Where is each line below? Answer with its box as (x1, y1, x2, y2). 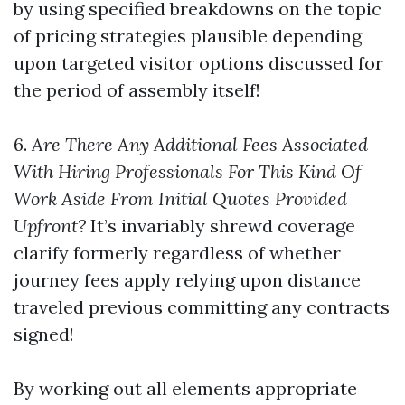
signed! (14, 323, 74, 345)
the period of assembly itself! (14, 79, 260, 101)
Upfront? (14, 214, 86, 237)
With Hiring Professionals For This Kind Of (14, 160, 362, 183)
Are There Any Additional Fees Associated (27, 133, 368, 155)
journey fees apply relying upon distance (14, 268, 361, 291)
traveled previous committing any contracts (14, 296, 390, 318)
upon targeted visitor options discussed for (14, 52, 383, 74)
